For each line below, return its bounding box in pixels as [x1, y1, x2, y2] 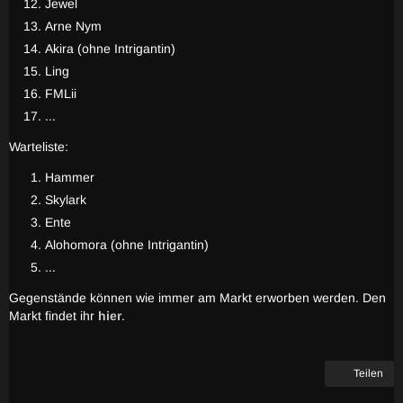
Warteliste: [9, 139, 68, 154]
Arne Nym [45, 19, 102, 33]
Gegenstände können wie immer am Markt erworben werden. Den [9, 291, 386, 305]
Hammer [45, 170, 94, 184]
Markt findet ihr [9, 309, 94, 323]
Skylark [45, 193, 86, 207]
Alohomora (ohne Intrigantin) [45, 237, 209, 252]
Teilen [354, 367, 383, 380]
